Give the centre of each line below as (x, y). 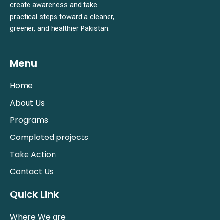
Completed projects (49, 137)
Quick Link (34, 194)
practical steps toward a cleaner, (62, 17)
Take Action (33, 154)
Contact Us (32, 172)
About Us (27, 103)
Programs (29, 120)
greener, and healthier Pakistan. (60, 29)
